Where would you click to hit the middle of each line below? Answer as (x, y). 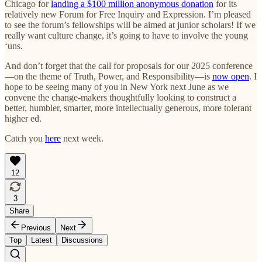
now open (231, 76)
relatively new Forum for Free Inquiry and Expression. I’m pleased (128, 14)
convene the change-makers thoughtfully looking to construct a (120, 97)
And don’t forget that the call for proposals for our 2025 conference (129, 65)
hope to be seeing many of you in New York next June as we (117, 87)
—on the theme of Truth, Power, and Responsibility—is (108, 76)
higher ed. (23, 118)
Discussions (82, 240)
